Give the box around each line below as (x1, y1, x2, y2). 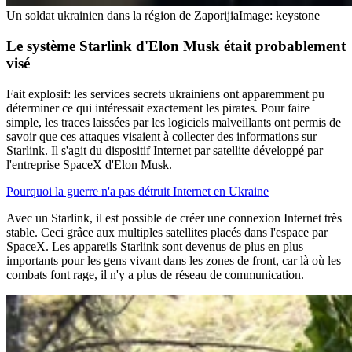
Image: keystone (239, 9, 320, 23)
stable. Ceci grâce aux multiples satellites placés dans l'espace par (6, 225, 328, 239)
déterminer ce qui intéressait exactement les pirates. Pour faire (6, 101, 310, 115)
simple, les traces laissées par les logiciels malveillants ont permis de (6, 115, 341, 129)
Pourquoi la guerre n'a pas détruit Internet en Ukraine (6, 184, 269, 198)
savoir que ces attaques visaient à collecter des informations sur (6, 129, 317, 143)
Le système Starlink (6, 37, 132, 54)
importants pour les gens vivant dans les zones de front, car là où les (6, 253, 341, 267)
